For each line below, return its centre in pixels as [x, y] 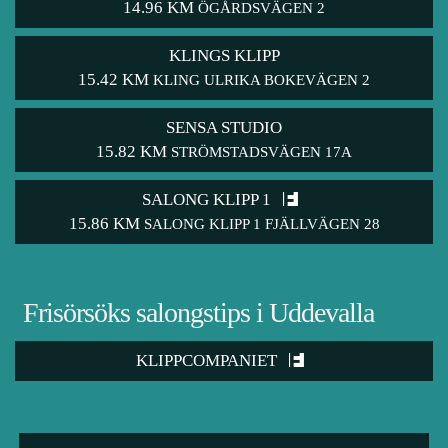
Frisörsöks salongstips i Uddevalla [198, 313]
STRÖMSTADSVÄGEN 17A [261, 152]
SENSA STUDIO [224, 128]
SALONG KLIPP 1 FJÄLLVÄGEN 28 [261, 224]
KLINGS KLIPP [224, 56]
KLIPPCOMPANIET [208, 361]
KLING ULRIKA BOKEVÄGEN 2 [261, 80]
